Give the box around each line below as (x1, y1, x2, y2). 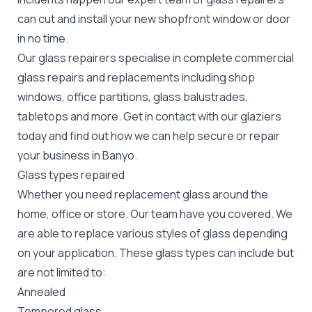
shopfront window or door (158, 10, 290, 26)
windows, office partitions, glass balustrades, (17, 88, 248, 104)
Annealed (17, 283, 65, 299)
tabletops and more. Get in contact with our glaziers (17, 108, 281, 124)
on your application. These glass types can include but (17, 244, 294, 260)
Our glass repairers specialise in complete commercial (17, 49, 294, 65)
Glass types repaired (17, 166, 125, 182)
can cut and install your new (17, 10, 158, 26)
